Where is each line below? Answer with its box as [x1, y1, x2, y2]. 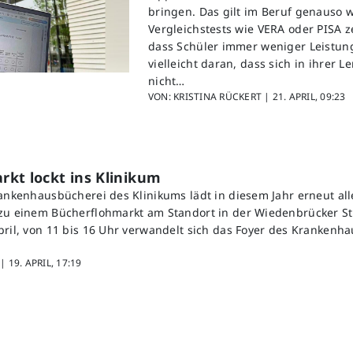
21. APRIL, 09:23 [272, 90, 346, 104]
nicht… [148, 73, 185, 89]
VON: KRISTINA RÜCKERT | [148, 90, 273, 104]
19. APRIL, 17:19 [8, 256, 82, 270]
